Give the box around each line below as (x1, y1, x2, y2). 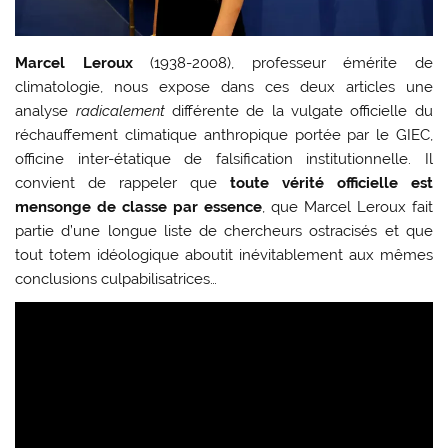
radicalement (75, 101, 165, 120)
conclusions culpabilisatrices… (15, 269, 218, 288)
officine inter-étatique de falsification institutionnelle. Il (15, 149, 433, 168)
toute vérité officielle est (229, 173, 433, 192)
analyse (15, 101, 76, 120)
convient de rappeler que (15, 173, 230, 192)
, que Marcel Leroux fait (262, 197, 433, 216)
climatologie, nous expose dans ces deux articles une (15, 77, 433, 96)
